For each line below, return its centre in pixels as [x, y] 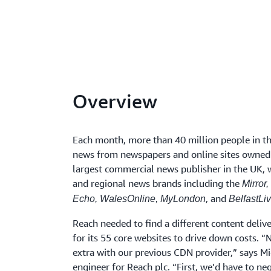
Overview [115, 101]
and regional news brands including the [158, 183]
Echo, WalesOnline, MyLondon [139, 199]
